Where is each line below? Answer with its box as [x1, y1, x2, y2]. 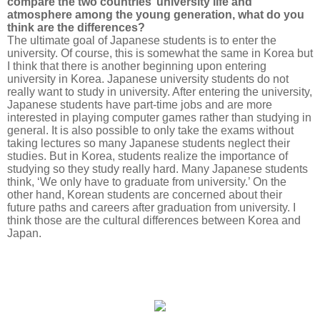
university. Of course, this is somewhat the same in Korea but [7, 47, 313, 59]
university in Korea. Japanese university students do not [7, 73, 289, 85]
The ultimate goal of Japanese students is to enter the [7, 34, 276, 46]
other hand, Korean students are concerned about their [7, 189, 282, 201]
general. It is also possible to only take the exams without [7, 124, 294, 136]
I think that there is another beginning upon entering [7, 60, 266, 72]
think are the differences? [7, 21, 145, 34]
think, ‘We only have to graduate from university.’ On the [7, 176, 286, 188]
